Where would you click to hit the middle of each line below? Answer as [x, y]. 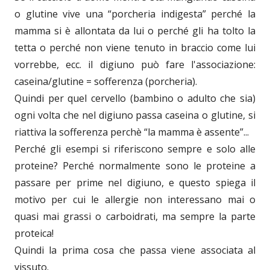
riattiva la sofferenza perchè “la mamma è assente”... [132, 132]
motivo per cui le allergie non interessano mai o [135, 200]
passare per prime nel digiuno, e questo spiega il [135, 183]
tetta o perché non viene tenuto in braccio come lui [135, 48]
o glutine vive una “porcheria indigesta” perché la [135, 14]
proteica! [34, 234]
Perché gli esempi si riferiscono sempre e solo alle [135, 149]
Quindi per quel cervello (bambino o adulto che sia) [135, 99]
